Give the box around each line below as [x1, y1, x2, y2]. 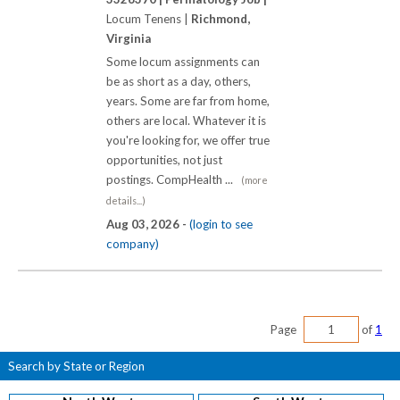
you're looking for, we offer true [106, 133, 270, 148]
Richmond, [191, 12, 250, 27]
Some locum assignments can [106, 54, 260, 70]
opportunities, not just [106, 153, 222, 168]
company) [106, 237, 159, 252]
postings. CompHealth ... [106, 172, 241, 187]
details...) [106, 195, 146, 207]
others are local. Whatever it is [106, 113, 266, 129]
